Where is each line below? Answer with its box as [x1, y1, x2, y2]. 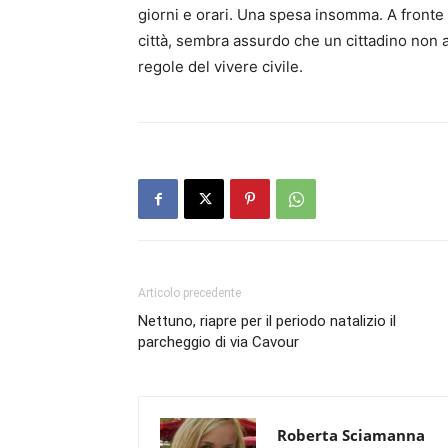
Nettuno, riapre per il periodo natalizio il [138, 312, 396, 330]
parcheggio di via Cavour [138, 333, 299, 351]
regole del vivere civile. [138, 57, 303, 76]
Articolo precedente [138, 286, 241, 300]
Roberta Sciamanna [277, 425, 425, 445]
